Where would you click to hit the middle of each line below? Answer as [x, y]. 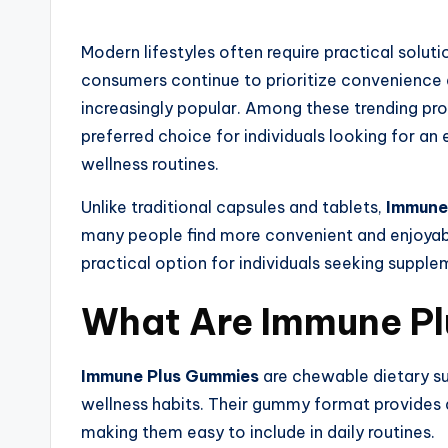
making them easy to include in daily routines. [258, 432]
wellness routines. [150, 164]
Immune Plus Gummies [170, 376]
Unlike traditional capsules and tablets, [233, 207]
